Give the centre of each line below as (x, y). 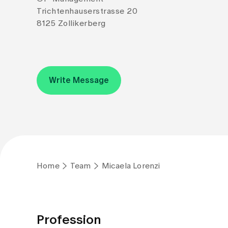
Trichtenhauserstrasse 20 (87, 11)
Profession (69, 220)
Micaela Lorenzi (131, 166)
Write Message (79, 80)
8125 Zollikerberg (71, 23)
